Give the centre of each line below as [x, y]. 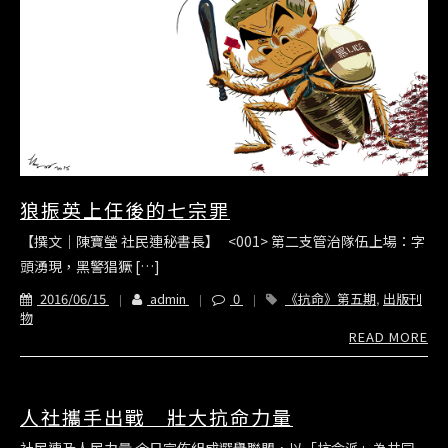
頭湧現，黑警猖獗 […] [90, 266]
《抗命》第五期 [330, 299]
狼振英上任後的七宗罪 [125, 210]
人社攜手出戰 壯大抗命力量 [156, 417]
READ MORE [388, 337]
